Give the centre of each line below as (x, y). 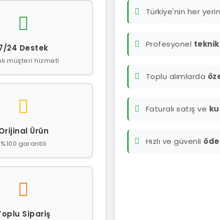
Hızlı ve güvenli (175, 141)
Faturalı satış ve (177, 109)
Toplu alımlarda (177, 76)
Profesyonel (170, 44)
